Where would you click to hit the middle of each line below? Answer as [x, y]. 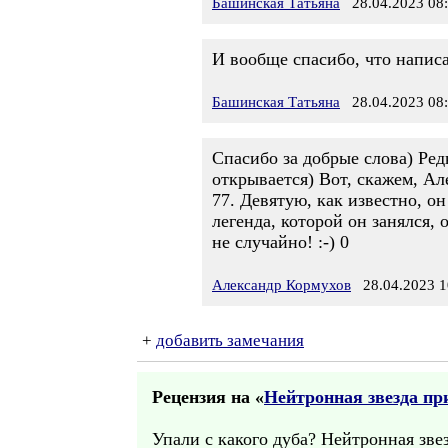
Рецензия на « [208, 397]
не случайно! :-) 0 [280, 242]
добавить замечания [230, 340]
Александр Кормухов [281, 285]
